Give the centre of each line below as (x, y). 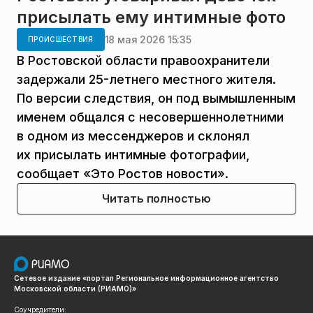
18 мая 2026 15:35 (148, 39)
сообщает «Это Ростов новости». (123, 174)
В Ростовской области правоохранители (143, 60)
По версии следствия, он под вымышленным (156, 98)
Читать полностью (156, 198)
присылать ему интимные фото (151, 17)
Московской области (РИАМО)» (75, 288)
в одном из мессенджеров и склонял (133, 136)
